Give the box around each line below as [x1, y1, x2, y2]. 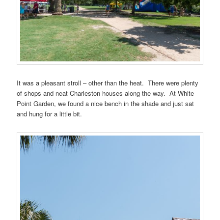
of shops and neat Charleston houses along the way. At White [17, 88, 194, 98]
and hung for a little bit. [17, 109, 82, 119]
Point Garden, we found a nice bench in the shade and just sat [17, 99, 194, 109]
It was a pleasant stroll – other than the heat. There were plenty [17, 78, 199, 88]
